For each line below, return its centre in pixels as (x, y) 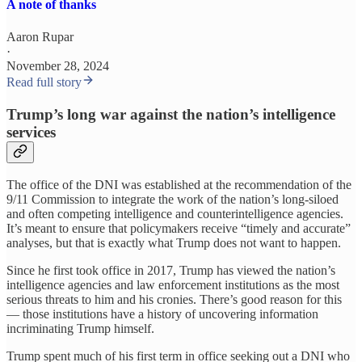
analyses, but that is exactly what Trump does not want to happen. (174, 243)
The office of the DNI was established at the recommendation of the (179, 185)
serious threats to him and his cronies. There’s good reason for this (174, 300)
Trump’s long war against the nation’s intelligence (171, 114)
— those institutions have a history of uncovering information (162, 314)
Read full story (44, 82)
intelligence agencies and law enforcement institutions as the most (173, 285)
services (31, 132)
